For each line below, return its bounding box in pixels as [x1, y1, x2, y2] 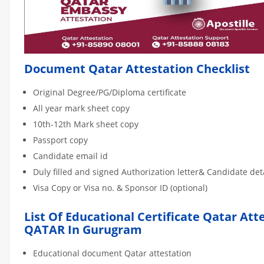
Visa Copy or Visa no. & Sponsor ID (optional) [33, 181, 207, 193]
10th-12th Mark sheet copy [33, 118, 138, 130]
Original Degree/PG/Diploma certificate [33, 86, 186, 98]
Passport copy [33, 134, 88, 146]
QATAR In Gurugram [24, 221, 142, 237]
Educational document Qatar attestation [33, 247, 192, 259]
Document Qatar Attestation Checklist [24, 60, 250, 77]
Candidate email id [33, 150, 108, 161]
